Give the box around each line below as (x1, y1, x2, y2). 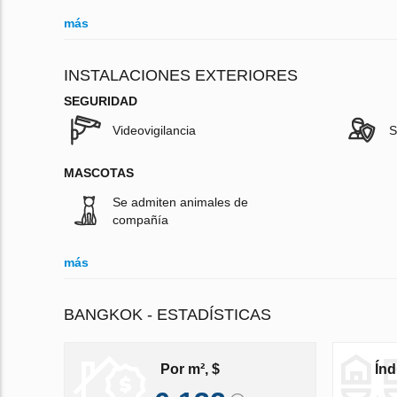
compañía (113, 213, 168, 228)
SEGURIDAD (64, 94, 137, 109)
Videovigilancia (113, 123, 196, 138)
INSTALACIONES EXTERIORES (64, 66, 298, 85)
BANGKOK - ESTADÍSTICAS (64, 306, 271, 324)
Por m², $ (160, 361, 220, 377)
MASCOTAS (64, 166, 134, 181)
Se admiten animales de (113, 195, 248, 210)
